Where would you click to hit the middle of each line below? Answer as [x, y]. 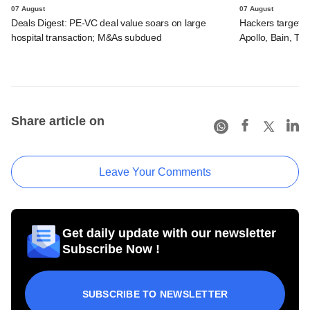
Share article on [58, 121]
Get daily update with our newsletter [169, 233]
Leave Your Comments [155, 172]
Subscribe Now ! [111, 249]
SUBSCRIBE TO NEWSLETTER [155, 294]
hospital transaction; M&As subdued [86, 37]
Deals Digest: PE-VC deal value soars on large [109, 22]
